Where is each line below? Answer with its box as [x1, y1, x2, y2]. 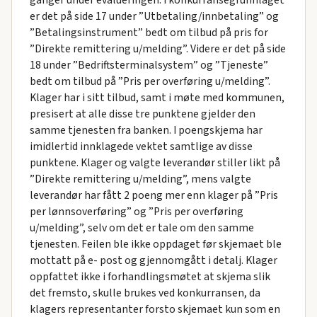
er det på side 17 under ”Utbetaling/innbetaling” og [29, 8, 279, 25]
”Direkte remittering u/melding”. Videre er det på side [29, 41, 286, 57]
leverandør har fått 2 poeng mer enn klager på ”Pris [29, 188, 278, 204]
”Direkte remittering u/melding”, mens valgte [29, 171, 251, 188]
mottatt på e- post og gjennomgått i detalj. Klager [29, 253, 277, 269]
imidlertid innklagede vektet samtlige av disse [29, 139, 253, 155]
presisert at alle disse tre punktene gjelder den [29, 106, 255, 122]
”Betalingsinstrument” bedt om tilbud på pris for [29, 25, 268, 41]
